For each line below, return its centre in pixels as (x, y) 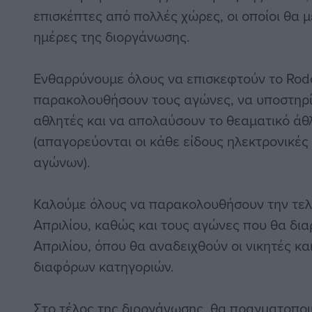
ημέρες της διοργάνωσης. (112, 37)
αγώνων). (62, 162)
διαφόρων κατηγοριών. (104, 267)
